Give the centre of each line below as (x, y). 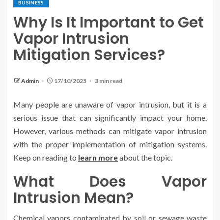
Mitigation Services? (89, 55)
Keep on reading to (46, 158)
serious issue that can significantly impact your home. (110, 118)
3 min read (109, 81)
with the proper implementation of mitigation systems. (110, 144)
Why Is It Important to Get (109, 23)
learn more (98, 158)
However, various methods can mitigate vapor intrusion (110, 131)
